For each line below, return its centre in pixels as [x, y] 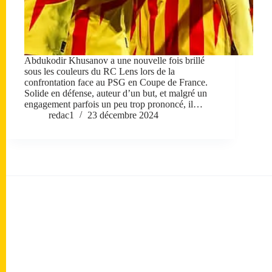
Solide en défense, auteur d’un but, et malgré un [116, 93]
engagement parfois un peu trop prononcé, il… [114, 104]
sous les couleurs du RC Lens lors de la [100, 72]
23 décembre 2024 [123, 115]
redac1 [61, 115]
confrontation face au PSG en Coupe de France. [116, 83]
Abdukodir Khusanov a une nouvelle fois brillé [114, 61]
